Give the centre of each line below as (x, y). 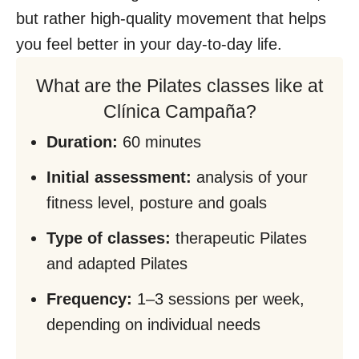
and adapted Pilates (117, 264)
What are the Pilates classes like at (179, 86)
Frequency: (92, 299)
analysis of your (250, 177)
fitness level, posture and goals (157, 203)
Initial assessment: (119, 177)
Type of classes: (109, 238)
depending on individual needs (153, 325)
